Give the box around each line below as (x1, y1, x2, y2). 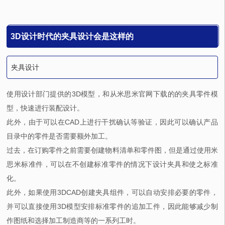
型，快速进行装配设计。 (7, 104, 84, 113)
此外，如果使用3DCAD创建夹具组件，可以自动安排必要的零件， (7, 188, 218, 197)
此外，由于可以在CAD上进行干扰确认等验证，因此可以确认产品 (7, 118, 218, 127)
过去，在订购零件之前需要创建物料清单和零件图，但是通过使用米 (7, 146, 218, 155)
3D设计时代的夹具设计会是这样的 (11, 32, 134, 41)
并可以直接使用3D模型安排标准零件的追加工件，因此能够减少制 (7, 202, 218, 211)
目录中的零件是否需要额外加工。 (7, 132, 113, 141)
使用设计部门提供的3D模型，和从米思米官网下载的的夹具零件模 (7, 90, 218, 98)
